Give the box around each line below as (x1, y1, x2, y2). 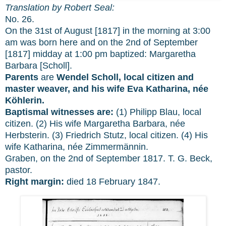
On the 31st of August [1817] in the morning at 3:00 (5, 26, 210, 36)
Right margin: (5, 177, 67, 187)
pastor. (5, 165, 32, 176)
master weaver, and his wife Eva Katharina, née (5, 84, 208, 94)
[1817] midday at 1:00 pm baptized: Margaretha (5, 49, 196, 60)
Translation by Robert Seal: (5, 3, 115, 13)
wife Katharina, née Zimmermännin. (5, 142, 148, 152)
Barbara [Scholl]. (5, 61, 75, 71)
